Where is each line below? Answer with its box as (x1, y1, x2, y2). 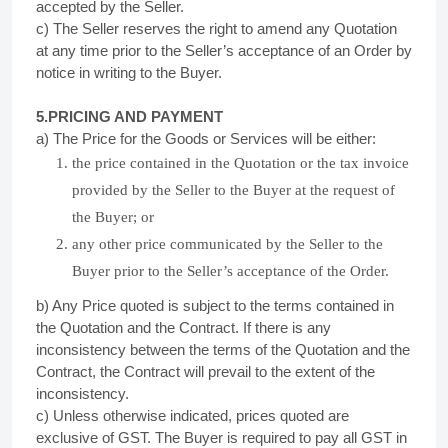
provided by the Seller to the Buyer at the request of (72, 182, 395, 198)
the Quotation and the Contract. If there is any (36, 319, 331, 336)
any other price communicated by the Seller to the (72, 236, 383, 252)
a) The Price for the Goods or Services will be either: (36, 130, 376, 147)
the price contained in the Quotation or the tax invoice (72, 155, 409, 171)
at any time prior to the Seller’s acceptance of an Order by (36, 42, 412, 59)
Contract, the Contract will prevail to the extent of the (36, 363, 375, 380)
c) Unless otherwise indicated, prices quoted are (36, 407, 349, 424)
